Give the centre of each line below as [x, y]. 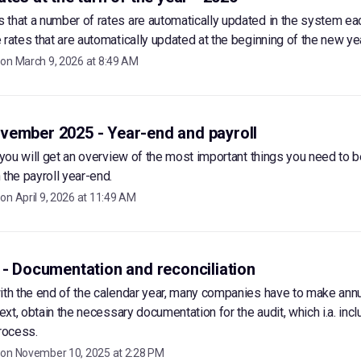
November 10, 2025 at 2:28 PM [89, 353]
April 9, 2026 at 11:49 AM [75, 197]
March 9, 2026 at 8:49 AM [77, 61]
